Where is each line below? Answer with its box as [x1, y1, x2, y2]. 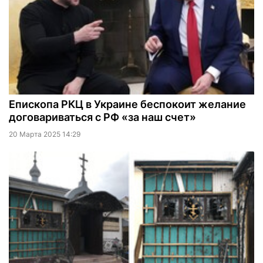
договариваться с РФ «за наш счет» [9, 111, 196, 124]
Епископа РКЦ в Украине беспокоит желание [9, 98, 246, 111]
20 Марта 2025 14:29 [9, 130, 80, 139]
